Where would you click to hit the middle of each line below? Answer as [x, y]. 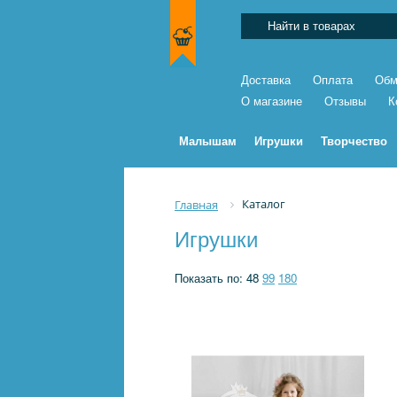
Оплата [333, 80]
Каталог [264, 204]
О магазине [272, 101]
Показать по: [210, 278]
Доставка [266, 80]
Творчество [354, 141]
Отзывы [345, 101]
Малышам [208, 141]
